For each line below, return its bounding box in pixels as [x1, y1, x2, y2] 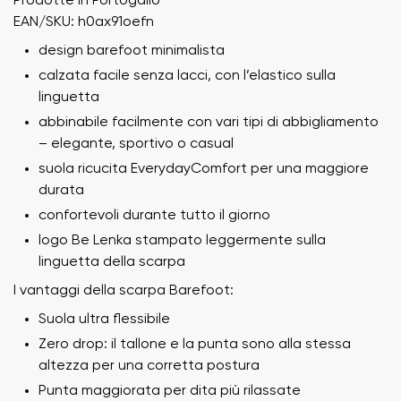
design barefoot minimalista [38, 43, 225, 58]
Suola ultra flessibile [38, 311, 170, 327]
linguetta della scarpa [38, 254, 185, 269]
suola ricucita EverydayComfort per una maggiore [38, 161, 369, 176]
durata [38, 183, 84, 198]
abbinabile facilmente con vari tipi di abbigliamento [38, 115, 379, 130]
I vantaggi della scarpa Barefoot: [13, 283, 234, 298]
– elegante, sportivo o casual [38, 136, 234, 151]
